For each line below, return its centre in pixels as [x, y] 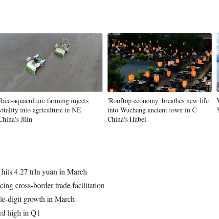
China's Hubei [127, 119]
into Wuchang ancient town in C [152, 109]
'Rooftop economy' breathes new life [158, 100]
